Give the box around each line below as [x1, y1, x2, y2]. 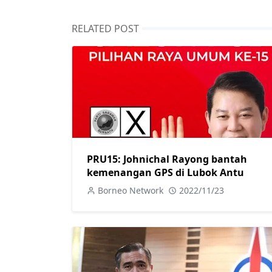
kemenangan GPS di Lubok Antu [87, 165, 244, 179]
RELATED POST [72, 22, 139, 35]
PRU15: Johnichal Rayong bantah [87, 152, 247, 166]
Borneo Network [98, 184, 163, 196]
